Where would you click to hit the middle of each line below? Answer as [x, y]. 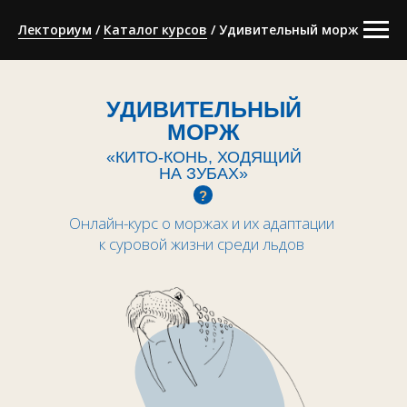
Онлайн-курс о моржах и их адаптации [202, 223]
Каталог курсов [155, 30]
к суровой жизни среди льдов [202, 244]
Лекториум [55, 30]
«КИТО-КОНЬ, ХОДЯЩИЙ [203, 157]
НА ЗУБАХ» [203, 174]
